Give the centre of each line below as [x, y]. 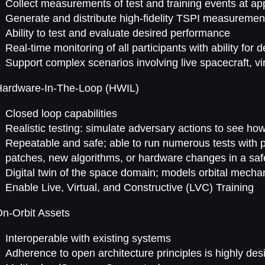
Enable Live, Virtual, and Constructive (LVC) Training [130, 187]
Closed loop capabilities [62, 113]
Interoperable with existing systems [88, 238]
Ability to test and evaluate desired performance [118, 33]
